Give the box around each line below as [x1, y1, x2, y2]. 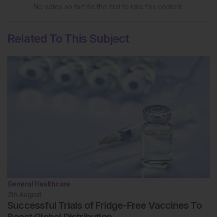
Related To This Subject [7, 31, 129, 46]
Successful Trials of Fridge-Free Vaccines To [7, 200, 201, 212]
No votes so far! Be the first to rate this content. [33, 2, 184, 11]
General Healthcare [7, 180, 70, 188]
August [19, 190, 42, 199]
